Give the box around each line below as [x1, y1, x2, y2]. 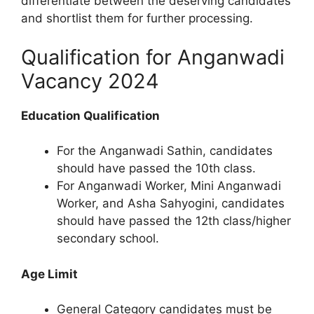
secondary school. [57, 231, 159, 246]
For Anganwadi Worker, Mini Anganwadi [57, 179, 281, 193]
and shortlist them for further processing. [21, 11, 253, 26]
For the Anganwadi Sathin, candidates [57, 144, 273, 158]
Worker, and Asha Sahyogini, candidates [57, 196, 285, 211]
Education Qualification [21, 108, 160, 123]
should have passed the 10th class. [57, 161, 256, 176]
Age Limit [21, 266, 78, 281]
